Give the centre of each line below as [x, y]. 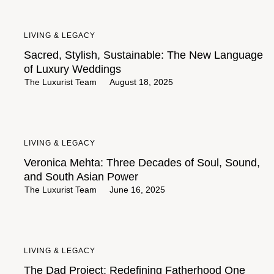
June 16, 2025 [137, 190]
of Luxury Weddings [72, 69]
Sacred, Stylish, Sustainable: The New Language [143, 55]
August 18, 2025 [141, 82]
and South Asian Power [81, 177]
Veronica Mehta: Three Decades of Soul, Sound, [142, 163]
